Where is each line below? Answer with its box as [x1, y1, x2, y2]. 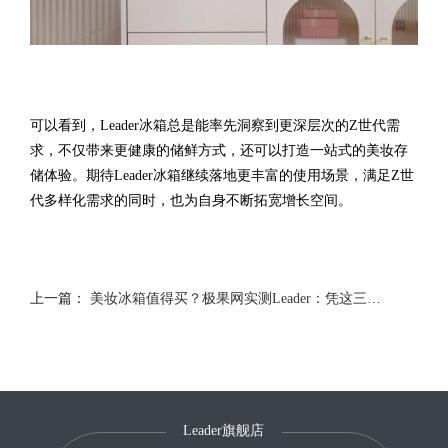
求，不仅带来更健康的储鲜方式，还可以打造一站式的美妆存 [29, 141, 408, 158]
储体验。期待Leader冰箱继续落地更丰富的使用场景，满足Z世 [29, 166, 414, 183]
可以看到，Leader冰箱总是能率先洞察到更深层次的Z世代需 [29, 116, 400, 133]
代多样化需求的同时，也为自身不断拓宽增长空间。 [29, 191, 352, 208]
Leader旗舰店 [183, 421, 265, 438]
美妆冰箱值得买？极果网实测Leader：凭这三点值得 [366, 289, 381, 306]
